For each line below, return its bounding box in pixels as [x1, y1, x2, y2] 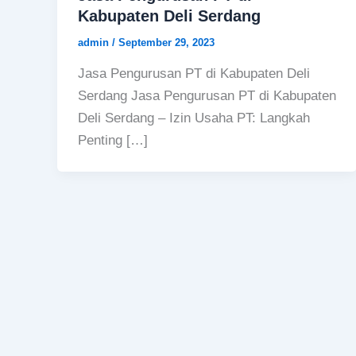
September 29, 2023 [118, 37, 215, 49]
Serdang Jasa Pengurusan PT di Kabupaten [77, 87, 336, 103]
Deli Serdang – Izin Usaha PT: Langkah [77, 110, 310, 126]
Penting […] [77, 132, 148, 148]
